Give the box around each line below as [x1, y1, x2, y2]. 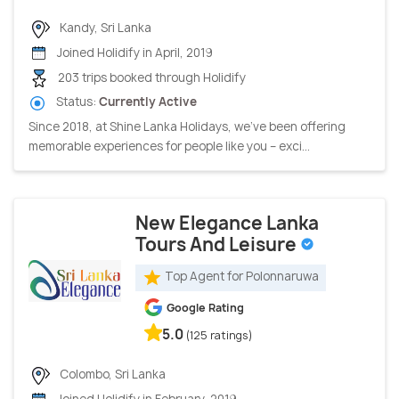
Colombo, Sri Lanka [57, 365, 166, 382]
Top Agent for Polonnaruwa [165, 268, 319, 285]
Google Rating [167, 299, 244, 315]
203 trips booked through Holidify [55, 69, 246, 85]
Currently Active [99, 94, 197, 110]
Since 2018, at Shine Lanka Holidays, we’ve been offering [28, 118, 346, 134]
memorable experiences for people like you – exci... [28, 137, 310, 154]
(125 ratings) [186, 327, 253, 343]
